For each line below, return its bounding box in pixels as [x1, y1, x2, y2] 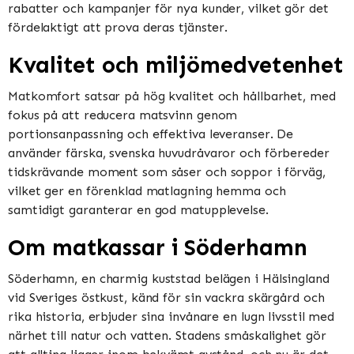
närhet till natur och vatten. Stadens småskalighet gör [8, 328, 326, 344]
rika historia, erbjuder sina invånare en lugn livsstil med [8, 309, 335, 325]
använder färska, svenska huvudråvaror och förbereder [8, 145, 330, 160]
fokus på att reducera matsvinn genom [8, 107, 238, 122]
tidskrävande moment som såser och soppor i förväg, [8, 164, 326, 179]
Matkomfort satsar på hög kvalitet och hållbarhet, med [8, 88, 336, 104]
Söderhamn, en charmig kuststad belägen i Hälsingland [8, 271, 330, 287]
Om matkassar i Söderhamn [8, 234, 307, 262]
